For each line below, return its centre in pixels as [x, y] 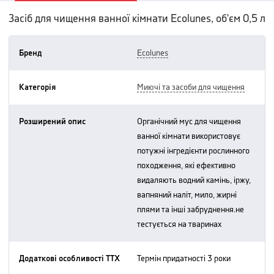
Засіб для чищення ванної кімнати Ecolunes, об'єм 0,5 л [137, 19]
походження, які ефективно [186, 166]
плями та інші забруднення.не [191, 210]
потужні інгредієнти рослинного [193, 151]
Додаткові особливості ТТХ [69, 259]
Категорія [37, 87]
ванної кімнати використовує [189, 136]
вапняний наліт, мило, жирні [187, 195]
